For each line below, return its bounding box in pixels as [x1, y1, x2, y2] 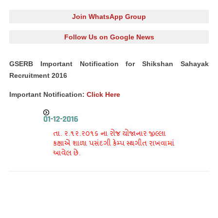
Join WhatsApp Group [72, 13, 146, 20]
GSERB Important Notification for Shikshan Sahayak [9, 60, 209, 68]
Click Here [87, 91, 120, 98]
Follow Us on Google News [64, 33, 154, 41]
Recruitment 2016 [9, 72, 67, 79]
